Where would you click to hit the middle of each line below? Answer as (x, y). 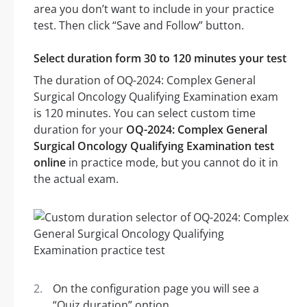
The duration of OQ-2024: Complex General (145, 81)
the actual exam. (76, 179)
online (50, 163)
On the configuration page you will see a (156, 289)
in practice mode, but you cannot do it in (172, 163)
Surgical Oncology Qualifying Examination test (154, 146)
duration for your (80, 130)
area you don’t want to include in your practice (154, 9)
